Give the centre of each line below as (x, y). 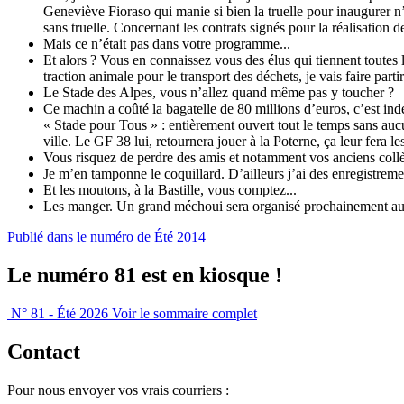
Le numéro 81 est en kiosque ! (145, 275)
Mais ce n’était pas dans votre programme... (167, 43)
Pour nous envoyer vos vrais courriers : (118, 390)
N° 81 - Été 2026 (60, 313)
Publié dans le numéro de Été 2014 (106, 236)
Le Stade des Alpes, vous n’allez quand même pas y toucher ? (219, 92)
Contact (44, 351)
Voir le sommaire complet (184, 313)
